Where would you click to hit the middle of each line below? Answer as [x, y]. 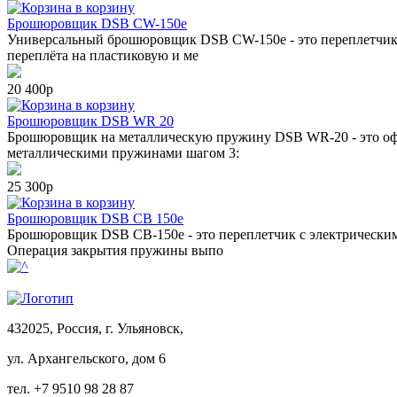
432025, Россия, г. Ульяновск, [95, 328]
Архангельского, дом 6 [97, 358]
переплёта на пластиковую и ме [103, 55]
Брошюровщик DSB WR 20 [90, 121]
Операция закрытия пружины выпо [115, 250]
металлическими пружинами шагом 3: [123, 152]
